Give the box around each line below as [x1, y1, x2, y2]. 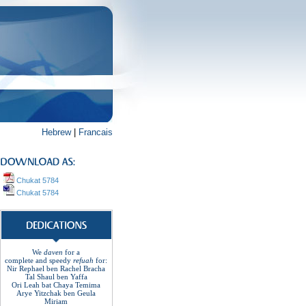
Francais [79, 127, 113, 137]
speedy [49, 256, 71, 264]
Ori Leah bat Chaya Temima [12, 281, 100, 289]
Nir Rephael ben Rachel [7, 264, 81, 273]
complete [5, 256, 33, 264]
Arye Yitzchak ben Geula [16, 289, 96, 297]
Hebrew [42, 127, 71, 137]
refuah [73, 256, 94, 264]
